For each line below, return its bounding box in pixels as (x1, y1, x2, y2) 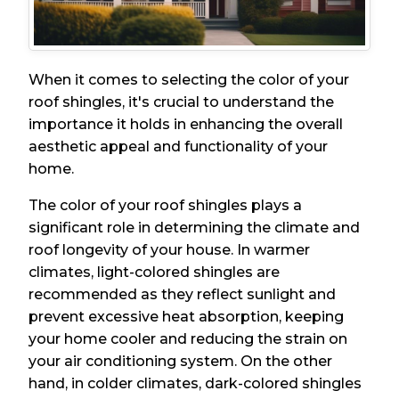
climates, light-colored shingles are (28, 263, 281, 281)
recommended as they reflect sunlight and (28, 285, 337, 303)
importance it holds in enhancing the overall (28, 115, 344, 133)
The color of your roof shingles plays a (28, 196, 303, 214)
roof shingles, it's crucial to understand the (28, 93, 335, 110)
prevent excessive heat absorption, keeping (28, 307, 345, 325)
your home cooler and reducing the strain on (28, 330, 348, 347)
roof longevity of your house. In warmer (28, 240, 311, 258)
